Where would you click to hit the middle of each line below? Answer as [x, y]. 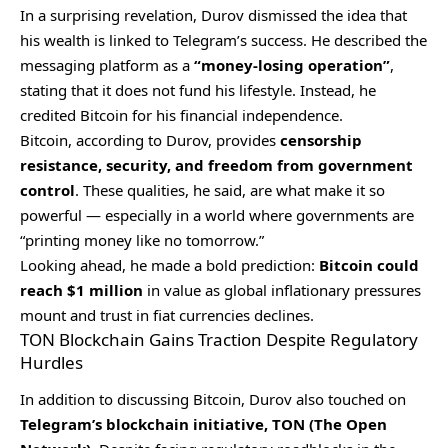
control [47, 189]
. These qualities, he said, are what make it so [230, 189]
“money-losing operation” [292, 64]
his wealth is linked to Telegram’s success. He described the [223, 39]
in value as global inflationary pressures [282, 289]
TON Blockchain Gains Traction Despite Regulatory [219, 339]
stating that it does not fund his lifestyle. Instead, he [198, 89]
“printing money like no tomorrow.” [142, 239]
